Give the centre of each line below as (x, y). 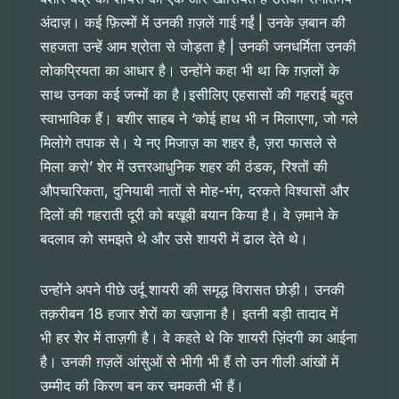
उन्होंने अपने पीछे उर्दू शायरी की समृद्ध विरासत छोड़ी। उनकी (192, 290)
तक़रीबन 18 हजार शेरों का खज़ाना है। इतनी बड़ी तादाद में (189, 314)
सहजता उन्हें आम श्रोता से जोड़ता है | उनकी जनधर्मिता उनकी (198, 47)
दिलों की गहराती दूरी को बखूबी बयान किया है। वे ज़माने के (189, 215)
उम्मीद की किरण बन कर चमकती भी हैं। (142, 386)
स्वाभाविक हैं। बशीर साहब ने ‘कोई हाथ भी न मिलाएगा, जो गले (199, 119)
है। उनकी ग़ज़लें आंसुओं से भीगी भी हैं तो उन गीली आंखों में (189, 362)
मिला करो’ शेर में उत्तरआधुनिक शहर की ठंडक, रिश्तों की (184, 167)
